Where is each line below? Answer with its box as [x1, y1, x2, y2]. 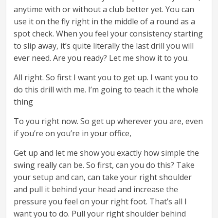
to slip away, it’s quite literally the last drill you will [14, 40, 194, 52]
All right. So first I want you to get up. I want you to [14, 72, 199, 83]
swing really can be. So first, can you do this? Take [14, 160, 195, 171]
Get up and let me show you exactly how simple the [14, 147, 200, 159]
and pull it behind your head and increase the [14, 184, 179, 195]
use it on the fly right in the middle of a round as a [14, 16, 196, 27]
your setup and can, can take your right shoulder [14, 172, 192, 183]
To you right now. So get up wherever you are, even [14, 116, 203, 127]
